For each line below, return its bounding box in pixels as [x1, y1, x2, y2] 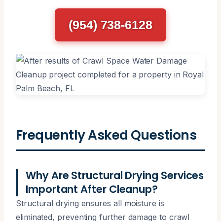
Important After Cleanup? [26, 182, 158, 196]
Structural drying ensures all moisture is [16, 198, 164, 208]
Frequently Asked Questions [16, 125, 197, 144]
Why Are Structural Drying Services [26, 168, 204, 183]
